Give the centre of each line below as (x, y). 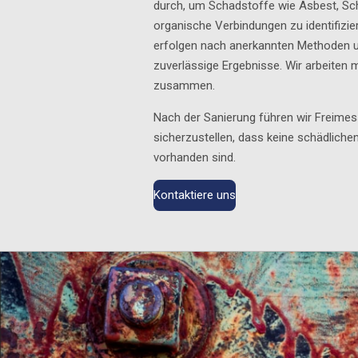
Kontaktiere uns (195, 195)
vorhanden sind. (195, 157)
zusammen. (184, 85)
